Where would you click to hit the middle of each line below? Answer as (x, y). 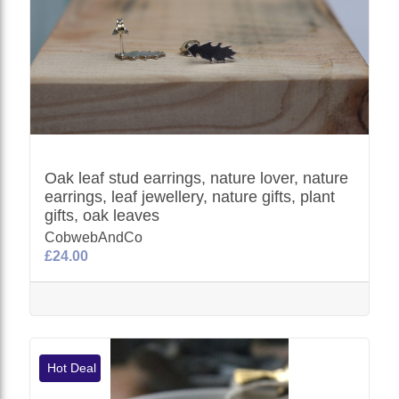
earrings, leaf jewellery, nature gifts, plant (190, 197)
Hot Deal (70, 368)
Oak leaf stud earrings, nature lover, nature (197, 178)
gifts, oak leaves (102, 216)
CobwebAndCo (94, 237)
